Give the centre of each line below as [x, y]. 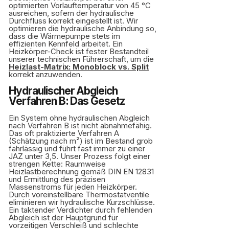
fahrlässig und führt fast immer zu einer [77, 148]
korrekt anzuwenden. [45, 74]
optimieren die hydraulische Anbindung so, [83, 28]
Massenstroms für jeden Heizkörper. [73, 187]
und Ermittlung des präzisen [57, 179]
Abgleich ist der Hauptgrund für [63, 217]
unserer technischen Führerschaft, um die [81, 59]
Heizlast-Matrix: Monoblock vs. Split [79, 67]
